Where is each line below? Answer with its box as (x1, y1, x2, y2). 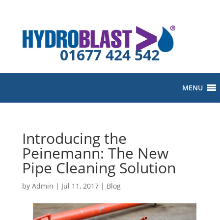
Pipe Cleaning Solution (22, 158, 176, 178)
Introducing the (22, 128, 127, 148)
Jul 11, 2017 (61, 181, 99, 191)
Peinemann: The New (22, 143, 168, 163)
